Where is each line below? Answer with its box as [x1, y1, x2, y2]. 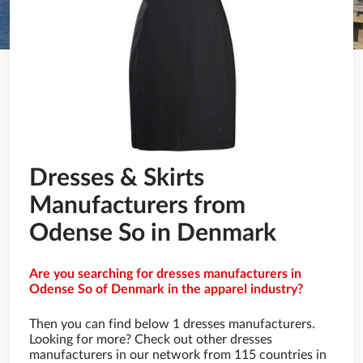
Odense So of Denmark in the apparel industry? [29, 283, 303, 296]
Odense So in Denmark [29, 221, 276, 246]
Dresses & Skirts [29, 166, 204, 190]
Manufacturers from [29, 194, 246, 218]
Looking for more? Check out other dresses [29, 333, 272, 346]
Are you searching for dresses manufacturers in [29, 267, 301, 280]
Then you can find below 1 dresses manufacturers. [29, 318, 315, 331]
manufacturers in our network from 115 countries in [29, 348, 327, 361]
